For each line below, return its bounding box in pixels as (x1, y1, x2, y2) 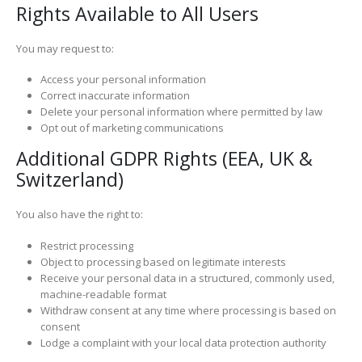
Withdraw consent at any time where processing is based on (40, 302, 336, 318)
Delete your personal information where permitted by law (40, 104, 322, 120)
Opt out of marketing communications (40, 120, 224, 136)
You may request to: (16, 40, 114, 56)
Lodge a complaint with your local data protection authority (40, 335, 326, 350)
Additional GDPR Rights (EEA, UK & (16, 145, 313, 172)
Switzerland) (16, 166, 124, 193)
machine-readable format (40, 286, 166, 301)
